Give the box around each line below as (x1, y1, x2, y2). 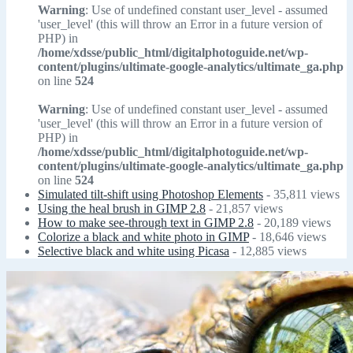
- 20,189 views (254, 216, 331, 230)
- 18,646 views (249, 230, 326, 244)
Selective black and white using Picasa (38, 244, 229, 258)
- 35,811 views (263, 188, 340, 202)
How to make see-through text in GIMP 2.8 (38, 216, 254, 230)
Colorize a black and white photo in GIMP (38, 230, 249, 244)
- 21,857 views (206, 202, 283, 216)
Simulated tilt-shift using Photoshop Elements (38, 188, 263, 202)
